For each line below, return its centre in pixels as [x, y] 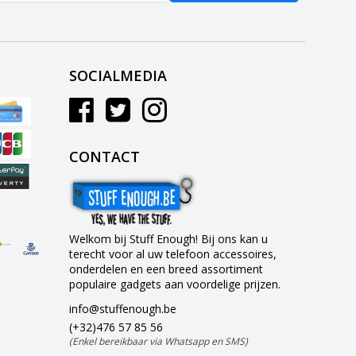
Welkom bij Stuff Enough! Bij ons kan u [169, 238]
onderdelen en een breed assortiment [166, 269]
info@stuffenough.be [123, 308]
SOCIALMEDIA [118, 75]
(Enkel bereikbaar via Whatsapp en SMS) [159, 341]
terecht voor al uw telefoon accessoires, [173, 253]
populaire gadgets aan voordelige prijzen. [175, 284]
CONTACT [105, 157]
